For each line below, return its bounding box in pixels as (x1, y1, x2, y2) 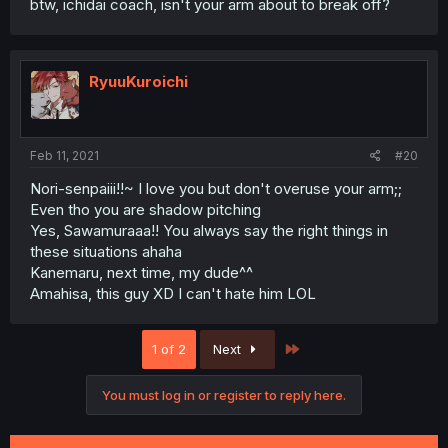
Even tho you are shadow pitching (30, 199, 261, 219)
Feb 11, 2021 (30, 147, 99, 163)
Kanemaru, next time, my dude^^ (30, 262, 253, 282)
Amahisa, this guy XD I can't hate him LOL (30, 283, 316, 303)
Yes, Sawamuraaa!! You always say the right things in (30, 220, 388, 240)
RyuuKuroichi (89, 72, 188, 92)
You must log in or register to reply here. (102, 386, 346, 403)
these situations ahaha (30, 241, 182, 261)
